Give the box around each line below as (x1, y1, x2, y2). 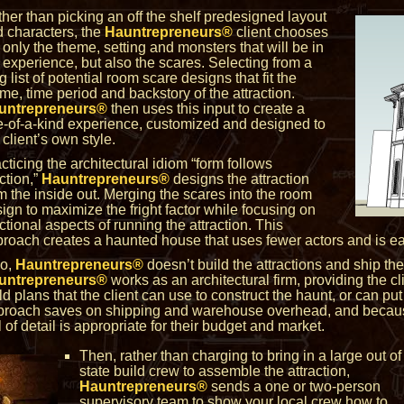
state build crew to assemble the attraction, (79, 363, 350, 379)
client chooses (233, 24, 328, 40)
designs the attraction (170, 171, 309, 187)
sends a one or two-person (207, 379, 381, 394)
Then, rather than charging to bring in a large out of (79, 348, 401, 363)
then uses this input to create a (107, 101, 305, 116)
